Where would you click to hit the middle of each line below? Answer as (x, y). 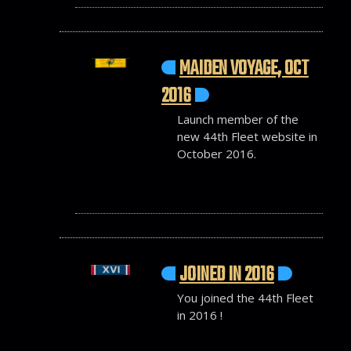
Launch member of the (237, 119)
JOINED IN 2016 (226, 275)
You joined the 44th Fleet (245, 298)
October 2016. (216, 153)
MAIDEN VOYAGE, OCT (244, 69)
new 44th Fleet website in (247, 136)
